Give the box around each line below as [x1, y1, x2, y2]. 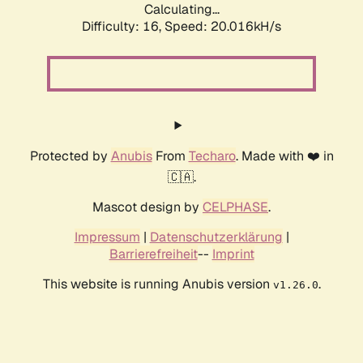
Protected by [29, 147, 111, 165]
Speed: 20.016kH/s [164, 18, 281, 36]
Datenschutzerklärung [149, 228, 283, 246]
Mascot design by [92, 199, 203, 216]
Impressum [74, 228, 140, 246]
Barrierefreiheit [109, 246, 198, 263]
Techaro [188, 147, 236, 165]
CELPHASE [203, 199, 268, 216]
